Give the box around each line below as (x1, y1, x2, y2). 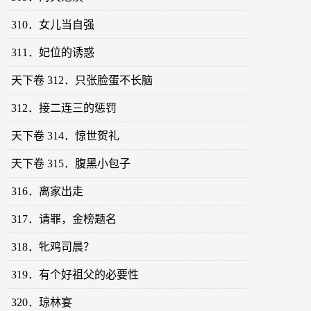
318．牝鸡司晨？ (11, 241, 95, 253)
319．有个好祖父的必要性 (11, 269, 140, 281)
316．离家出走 (11, 185, 84, 198)
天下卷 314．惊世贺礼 (11, 130, 120, 142)
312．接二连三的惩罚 (11, 102, 117, 115)
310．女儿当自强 (11, 19, 95, 31)
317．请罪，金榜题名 (11, 213, 117, 226)
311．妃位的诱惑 (11, 47, 95, 59)
